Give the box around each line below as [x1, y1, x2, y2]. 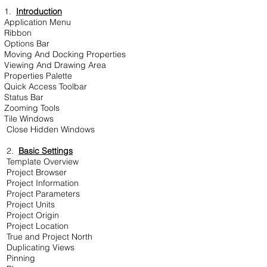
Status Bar [4, 92, 44, 103]
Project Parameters [4, 188, 80, 199]
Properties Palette [4, 70, 72, 81]
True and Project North [4, 231, 92, 242]
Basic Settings [18, 145, 73, 156]
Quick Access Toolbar [4, 81, 87, 92]
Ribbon [4, 27, 32, 38]
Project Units [4, 199, 55, 210]
